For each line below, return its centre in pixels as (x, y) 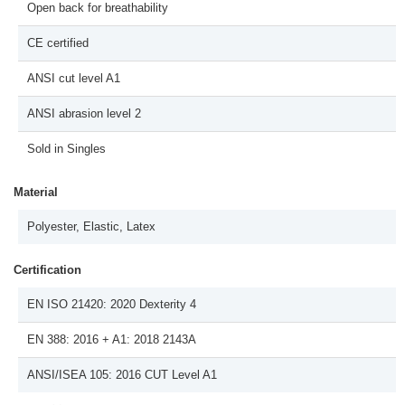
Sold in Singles (66, 149)
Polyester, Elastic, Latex (91, 226)
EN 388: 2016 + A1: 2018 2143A (112, 339)
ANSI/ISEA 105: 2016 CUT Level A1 (122, 375)
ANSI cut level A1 (74, 78)
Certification (47, 270)
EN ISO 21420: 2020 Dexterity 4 (112, 304)
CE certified (58, 43)
